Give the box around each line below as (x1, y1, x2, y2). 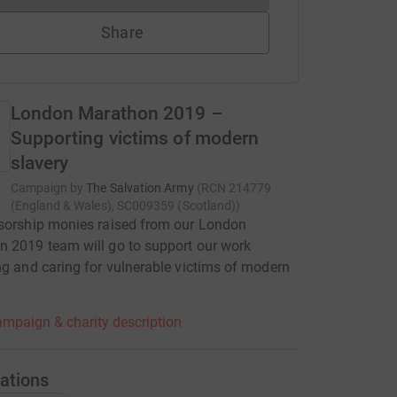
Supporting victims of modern (10, 128, 260, 149)
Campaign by (10, 181, 84, 195)
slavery (10, 152, 69, 174)
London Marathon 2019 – (10, 103, 223, 124)
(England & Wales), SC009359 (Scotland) (10, 198, 237, 213)
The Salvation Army (86, 181, 194, 195)
